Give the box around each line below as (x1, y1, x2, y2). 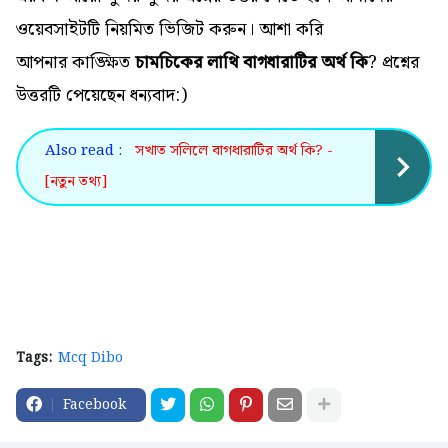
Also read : (45, 138, 122, 163)
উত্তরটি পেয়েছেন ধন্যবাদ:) (16, 80, 187, 110)
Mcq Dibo (58, 346, 123, 369)
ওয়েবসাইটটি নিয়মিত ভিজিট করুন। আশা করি (16, 14, 323, 44)
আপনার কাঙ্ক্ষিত (16, 47, 135, 77)
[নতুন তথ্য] (45, 169, 107, 194)
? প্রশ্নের (368, 47, 419, 77)
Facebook (63, 393, 126, 416)
